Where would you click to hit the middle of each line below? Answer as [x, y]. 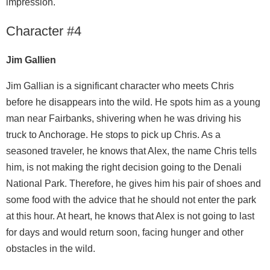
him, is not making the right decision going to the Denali [124, 168]
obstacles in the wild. [51, 249]
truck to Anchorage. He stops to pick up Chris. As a [113, 135]
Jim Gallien [31, 60]
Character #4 [44, 31]
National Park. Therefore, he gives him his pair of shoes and [133, 184]
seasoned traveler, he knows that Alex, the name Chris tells [131, 151]
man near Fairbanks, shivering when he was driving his [124, 119]
